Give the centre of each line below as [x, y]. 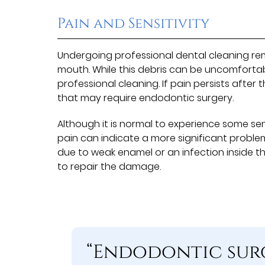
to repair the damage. [109, 166]
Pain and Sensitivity [134, 23]
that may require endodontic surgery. [146, 98]
